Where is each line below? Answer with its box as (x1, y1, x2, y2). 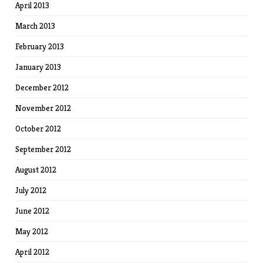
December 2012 (15, 82, 69, 93)
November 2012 (15, 103, 72, 114)
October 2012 (15, 123, 62, 134)
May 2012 (15, 226, 49, 237)
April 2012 (15, 247, 50, 258)
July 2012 (15, 185, 47, 196)
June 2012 (15, 205, 50, 217)
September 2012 (15, 144, 72, 155)
